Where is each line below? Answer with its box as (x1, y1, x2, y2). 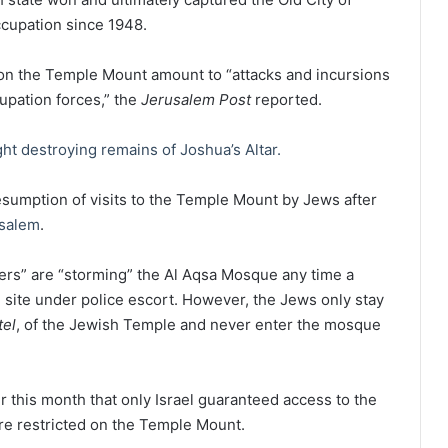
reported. (251, 89, 322, 109)
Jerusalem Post (141, 89, 251, 109)
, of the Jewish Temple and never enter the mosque (16, 314, 381, 334)
